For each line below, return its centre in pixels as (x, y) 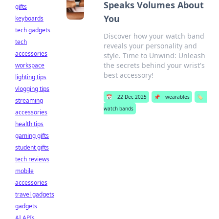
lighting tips (31, 77)
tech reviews (32, 159)
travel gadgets (35, 194)
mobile (24, 171)
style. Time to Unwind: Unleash (154, 55)
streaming (29, 100)
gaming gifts (32, 136)
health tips (29, 124)
